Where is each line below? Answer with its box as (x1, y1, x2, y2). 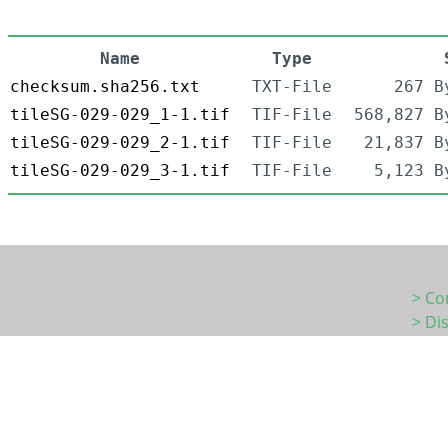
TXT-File (252, 77, 332, 97)
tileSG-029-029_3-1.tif (10, 161, 230, 181)
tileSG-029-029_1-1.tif (10, 105, 230, 125)
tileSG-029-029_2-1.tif (10, 133, 230, 153)
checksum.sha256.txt (10, 77, 200, 97)
